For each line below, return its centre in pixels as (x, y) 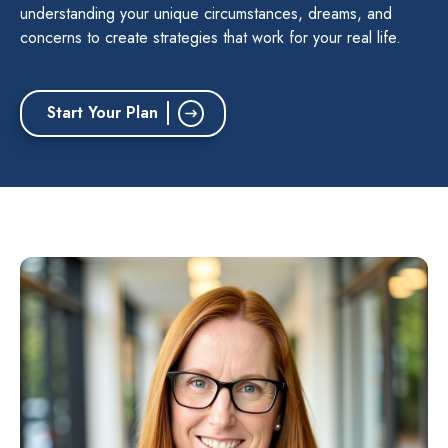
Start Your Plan (102, 112)
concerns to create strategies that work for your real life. (210, 37)
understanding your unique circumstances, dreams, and (206, 13)
